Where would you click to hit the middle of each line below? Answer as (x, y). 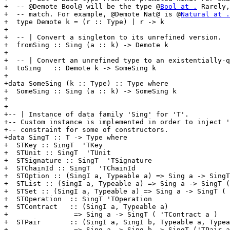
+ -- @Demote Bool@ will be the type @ (82, 7)
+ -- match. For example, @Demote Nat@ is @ (92, 14)
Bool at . (179, 7)
